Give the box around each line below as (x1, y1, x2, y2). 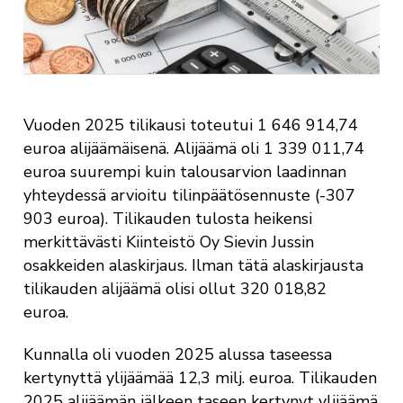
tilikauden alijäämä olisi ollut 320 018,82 (22, 277, 327, 300)
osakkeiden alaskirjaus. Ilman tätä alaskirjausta (22, 254, 363, 276)
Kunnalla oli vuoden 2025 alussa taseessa (22, 343, 332, 365)
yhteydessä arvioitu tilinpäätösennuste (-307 (22, 184, 355, 206)
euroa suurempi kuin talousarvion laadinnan (22, 160, 346, 183)
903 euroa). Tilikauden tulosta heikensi (22, 207, 312, 229)
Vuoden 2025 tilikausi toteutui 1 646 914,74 (22, 113, 358, 136)
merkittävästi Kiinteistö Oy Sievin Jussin (22, 230, 314, 253)
